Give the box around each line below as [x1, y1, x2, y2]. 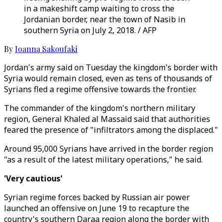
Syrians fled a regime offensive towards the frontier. [4, 84, 196, 95]
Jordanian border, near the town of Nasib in [24, 14, 185, 25]
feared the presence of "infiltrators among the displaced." [4, 124, 218, 135]
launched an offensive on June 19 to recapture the [4, 203, 189, 214]
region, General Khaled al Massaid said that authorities [4, 113, 210, 124]
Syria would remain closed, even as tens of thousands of [4, 73, 212, 84]
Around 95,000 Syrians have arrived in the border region [4, 143, 213, 154]
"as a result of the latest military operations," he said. [4, 154, 203, 165]
